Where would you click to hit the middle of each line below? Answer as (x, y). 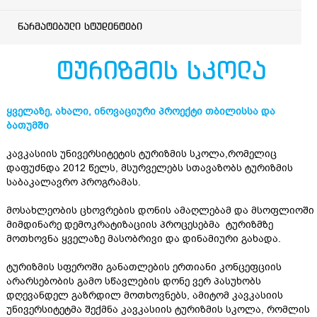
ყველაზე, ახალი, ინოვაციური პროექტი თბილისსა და (141, 111)
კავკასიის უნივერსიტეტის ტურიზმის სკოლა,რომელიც (142, 154)
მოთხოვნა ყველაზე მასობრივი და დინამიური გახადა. (144, 239)
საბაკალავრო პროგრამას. (74, 182)
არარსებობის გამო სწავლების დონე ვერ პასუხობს (134, 281)
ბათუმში (28, 126)
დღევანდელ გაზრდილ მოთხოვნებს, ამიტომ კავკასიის (145, 295)
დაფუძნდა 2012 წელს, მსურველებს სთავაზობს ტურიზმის (150, 168)
